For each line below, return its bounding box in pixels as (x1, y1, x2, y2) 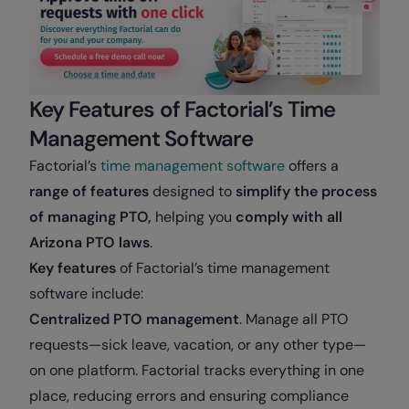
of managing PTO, (29, 206, 152, 226)
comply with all (236, 206, 342, 226)
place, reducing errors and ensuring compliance (29, 385, 349, 405)
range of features (29, 181, 149, 201)
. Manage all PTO (239, 309, 348, 329)
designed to (149, 181, 236, 201)
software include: (29, 283, 143, 303)
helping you (152, 206, 236, 226)
